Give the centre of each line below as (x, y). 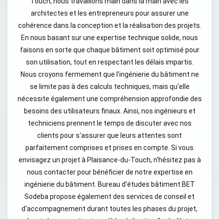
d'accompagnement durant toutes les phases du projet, (109, 209)
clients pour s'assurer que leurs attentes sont (109, 135)
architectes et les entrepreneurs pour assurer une (109, 13)
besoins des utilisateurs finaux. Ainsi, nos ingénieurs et (109, 111)
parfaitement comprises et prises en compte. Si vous (109, 148)
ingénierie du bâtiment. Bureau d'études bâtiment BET (109, 184)
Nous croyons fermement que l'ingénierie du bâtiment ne (109, 74)
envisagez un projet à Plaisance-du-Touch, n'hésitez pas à (109, 160)
